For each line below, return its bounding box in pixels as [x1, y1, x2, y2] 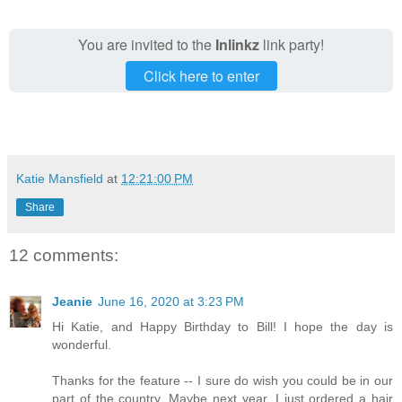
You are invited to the [78, 33, 215, 55]
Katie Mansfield [16, 170, 103, 186]
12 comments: [9, 245, 118, 265]
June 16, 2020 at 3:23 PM [98, 294, 244, 310]
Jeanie [52, 294, 92, 310]
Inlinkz [215, 33, 259, 55]
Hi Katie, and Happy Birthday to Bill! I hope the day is [52, 319, 393, 335]
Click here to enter [143, 65, 259, 86]
